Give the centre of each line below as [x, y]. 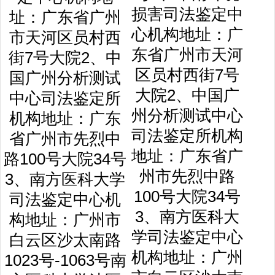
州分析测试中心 [187, 115]
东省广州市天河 [187, 55]
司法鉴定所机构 [187, 136]
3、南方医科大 [187, 217]
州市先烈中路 [187, 176]
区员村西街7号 [187, 75]
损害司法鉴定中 [187, 14]
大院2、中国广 [187, 95]
